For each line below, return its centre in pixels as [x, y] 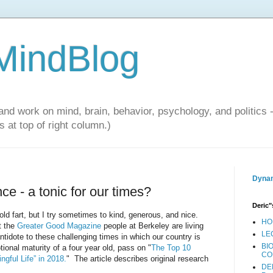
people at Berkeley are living [152, 226]
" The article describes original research [137, 259]
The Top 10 [171, 248]
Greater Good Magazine [59, 226]
